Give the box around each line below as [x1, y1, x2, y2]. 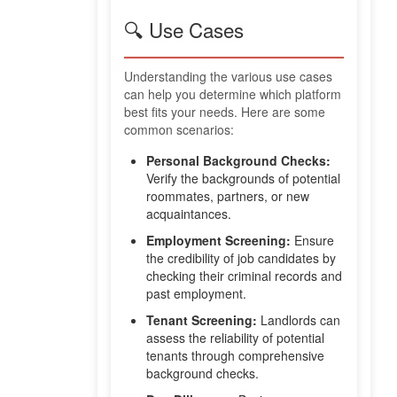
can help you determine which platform [124, 85, 341, 104]
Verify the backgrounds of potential [146, 169, 340, 188]
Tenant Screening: [146, 311, 257, 330]
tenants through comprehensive [146, 346, 324, 365]
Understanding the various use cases [124, 67, 332, 86]
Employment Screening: [146, 231, 291, 250]
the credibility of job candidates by [146, 249, 336, 268]
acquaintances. [146, 205, 231, 223]
